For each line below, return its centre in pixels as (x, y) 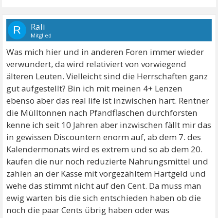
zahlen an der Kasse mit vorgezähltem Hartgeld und (106, 173)
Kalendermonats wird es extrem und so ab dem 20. (105, 149)
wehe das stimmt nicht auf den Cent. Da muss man (104, 185)
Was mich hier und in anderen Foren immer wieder (105, 52)
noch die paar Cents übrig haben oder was (88, 210)
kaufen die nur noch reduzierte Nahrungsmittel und (108, 161)
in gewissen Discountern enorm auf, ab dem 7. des (104, 137)
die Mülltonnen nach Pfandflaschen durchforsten (102, 112)
